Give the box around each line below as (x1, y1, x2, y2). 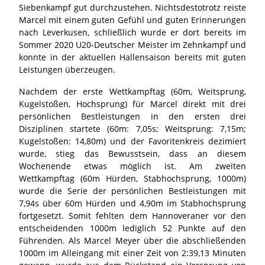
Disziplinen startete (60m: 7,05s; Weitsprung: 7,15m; (19, 122, 246, 134)
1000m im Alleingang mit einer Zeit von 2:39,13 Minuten (19, 247, 246, 258)
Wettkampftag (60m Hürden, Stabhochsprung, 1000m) (19, 172, 246, 184)
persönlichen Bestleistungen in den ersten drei (19, 110, 246, 122)
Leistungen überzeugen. (19, 63, 115, 75)
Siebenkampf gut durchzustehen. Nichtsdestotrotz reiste (19, 1, 246, 13)
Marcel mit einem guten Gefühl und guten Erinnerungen (19, 14, 246, 25)
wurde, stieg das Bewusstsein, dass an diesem (19, 147, 246, 159)
